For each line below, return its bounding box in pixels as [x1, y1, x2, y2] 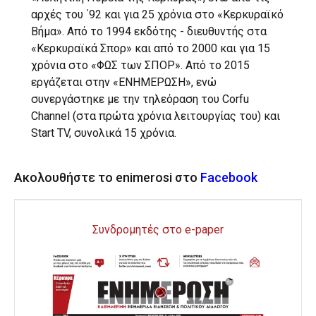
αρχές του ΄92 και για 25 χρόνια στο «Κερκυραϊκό [31, 8, 284, 22]
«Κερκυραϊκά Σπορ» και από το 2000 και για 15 [31, 42, 270, 56]
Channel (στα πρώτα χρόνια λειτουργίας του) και [31, 109, 280, 123]
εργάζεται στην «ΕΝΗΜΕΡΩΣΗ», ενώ [31, 75, 217, 90]
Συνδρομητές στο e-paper [92, 223, 224, 237]
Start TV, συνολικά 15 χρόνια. [31, 126, 176, 140]
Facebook [200, 170, 257, 186]
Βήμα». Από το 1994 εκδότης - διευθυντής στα [31, 25, 267, 39]
